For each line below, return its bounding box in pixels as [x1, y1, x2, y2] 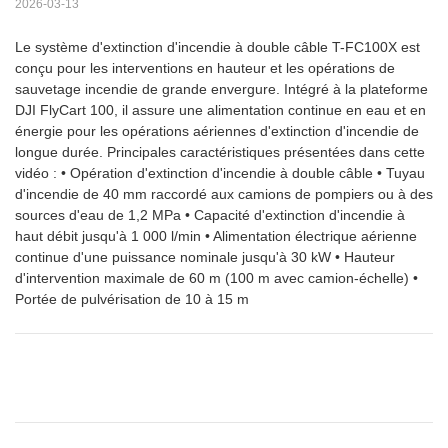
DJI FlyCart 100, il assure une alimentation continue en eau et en [15, 102, 426, 119]
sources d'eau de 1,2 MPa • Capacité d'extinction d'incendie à [15, 207, 405, 224]
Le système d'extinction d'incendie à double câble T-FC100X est [15, 39, 420, 56]
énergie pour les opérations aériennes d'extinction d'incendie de [15, 123, 419, 140]
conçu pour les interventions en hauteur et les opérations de [15, 60, 395, 77]
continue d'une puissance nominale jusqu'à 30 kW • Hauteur [15, 249, 395, 266]
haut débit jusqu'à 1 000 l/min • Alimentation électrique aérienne [15, 228, 417, 245]
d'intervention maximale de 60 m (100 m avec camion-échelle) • [15, 270, 418, 287]
